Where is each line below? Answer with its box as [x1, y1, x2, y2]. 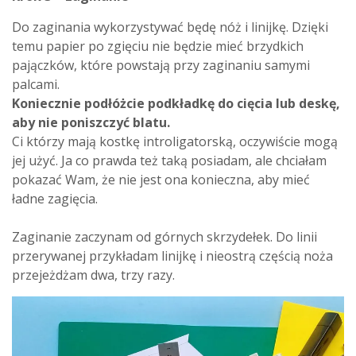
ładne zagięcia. [12, 189, 98, 207]
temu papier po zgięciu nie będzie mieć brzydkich [12, 37, 304, 55]
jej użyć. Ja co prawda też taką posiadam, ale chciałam [12, 151, 327, 169]
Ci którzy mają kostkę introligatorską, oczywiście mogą [12, 132, 338, 150]
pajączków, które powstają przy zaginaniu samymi [12, 56, 310, 74]
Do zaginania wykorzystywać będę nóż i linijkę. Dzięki [12, 17, 328, 36]
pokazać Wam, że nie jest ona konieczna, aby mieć [12, 170, 310, 188]
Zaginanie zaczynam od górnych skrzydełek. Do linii [12, 227, 317, 246]
